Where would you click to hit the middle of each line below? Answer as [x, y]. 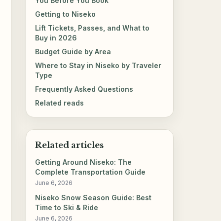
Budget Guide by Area [73, 51]
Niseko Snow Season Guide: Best [93, 198]
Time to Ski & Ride [67, 208]
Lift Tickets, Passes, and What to [92, 28]
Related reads [60, 103]
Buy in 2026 [56, 37]
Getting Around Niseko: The [84, 162]
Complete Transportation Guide [91, 172]
